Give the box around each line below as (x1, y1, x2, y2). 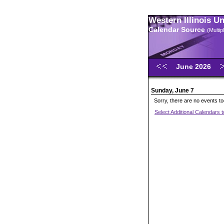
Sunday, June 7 (151, 87, 194, 94)
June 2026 (176, 62, 213, 70)
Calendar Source (148, 25, 207, 33)
